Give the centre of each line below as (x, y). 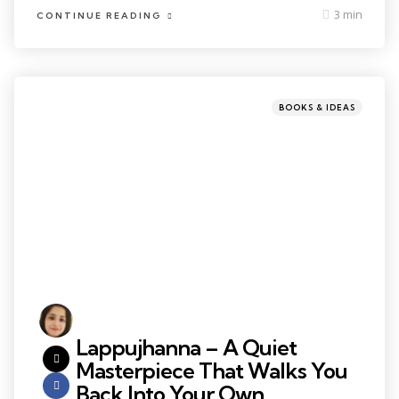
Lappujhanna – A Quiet (186, 348)
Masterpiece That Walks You (212, 371)
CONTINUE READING (99, 15)
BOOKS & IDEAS (317, 107)
